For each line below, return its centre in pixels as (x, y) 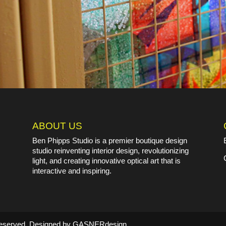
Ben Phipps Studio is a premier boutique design (110, 140)
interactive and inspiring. (72, 171)
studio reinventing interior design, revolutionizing (111, 150)
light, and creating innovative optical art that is (107, 160)
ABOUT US (58, 126)
